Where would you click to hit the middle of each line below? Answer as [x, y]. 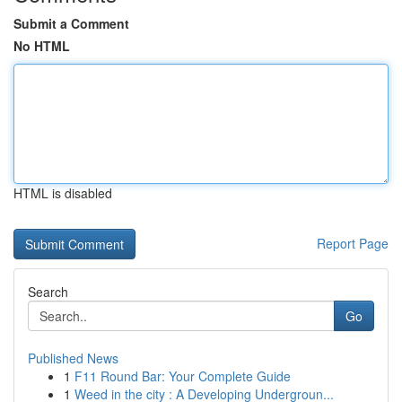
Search [48, 292]
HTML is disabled [63, 193]
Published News [73, 358]
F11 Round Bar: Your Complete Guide [183, 376]
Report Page [353, 243]
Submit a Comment [71, 23]
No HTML [42, 46]
